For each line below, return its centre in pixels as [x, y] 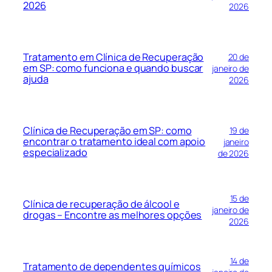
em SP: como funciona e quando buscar [113, 68]
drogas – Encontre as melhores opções [113, 215]
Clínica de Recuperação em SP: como [107, 131]
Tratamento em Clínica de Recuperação [114, 57]
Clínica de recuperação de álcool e [101, 204]
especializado [55, 153]
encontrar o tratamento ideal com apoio [114, 142]
